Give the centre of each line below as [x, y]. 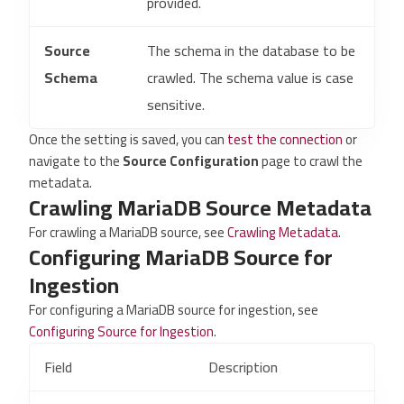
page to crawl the [311, 161]
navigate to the [76, 161]
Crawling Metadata [283, 232]
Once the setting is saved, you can [128, 139]
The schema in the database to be [251, 50]
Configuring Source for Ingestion [121, 331]
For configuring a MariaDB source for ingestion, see [174, 310]
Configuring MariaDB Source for [181, 257]
